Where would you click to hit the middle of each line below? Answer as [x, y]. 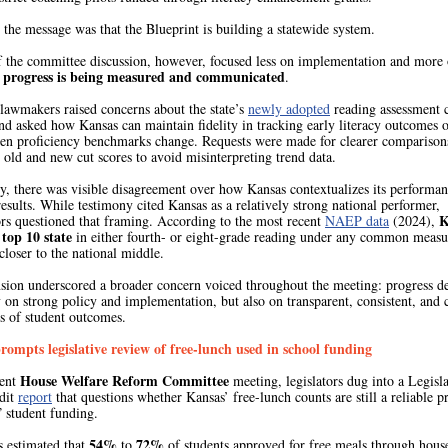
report [35, 396]
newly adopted [289, 108]
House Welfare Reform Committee [126, 380]
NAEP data [357, 220]
